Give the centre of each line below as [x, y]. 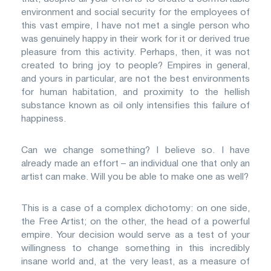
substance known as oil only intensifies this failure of [135, 105]
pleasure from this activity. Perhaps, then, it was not [135, 52]
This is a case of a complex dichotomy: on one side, [135, 208]
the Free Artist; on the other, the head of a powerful [135, 221]
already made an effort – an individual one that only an [135, 163]
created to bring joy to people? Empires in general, [135, 65]
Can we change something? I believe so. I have [135, 150]
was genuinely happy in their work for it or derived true [135, 38]
